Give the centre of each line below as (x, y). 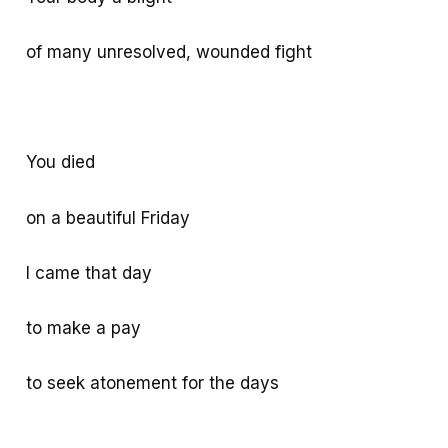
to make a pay (84, 328)
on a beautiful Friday (108, 217)
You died (61, 162)
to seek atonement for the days (153, 383)
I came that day (89, 272)
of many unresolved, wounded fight (169, 52)
